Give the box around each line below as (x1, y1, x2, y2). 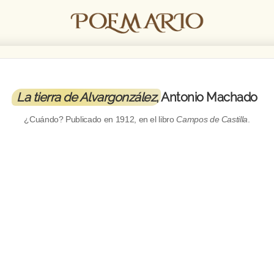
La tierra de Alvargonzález (17, 90, 157, 105)
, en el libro (134, 114, 177, 124)
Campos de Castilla (176, 114, 248, 124)
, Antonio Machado (156, 90, 257, 105)
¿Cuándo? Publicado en (24, 114, 116, 124)
